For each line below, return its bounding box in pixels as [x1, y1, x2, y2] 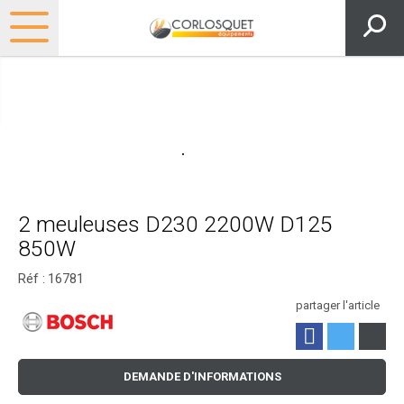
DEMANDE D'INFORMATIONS [123, 370, 281, 384]
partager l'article [296, 298, 380, 313]
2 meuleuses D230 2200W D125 [18, 211, 333, 238]
